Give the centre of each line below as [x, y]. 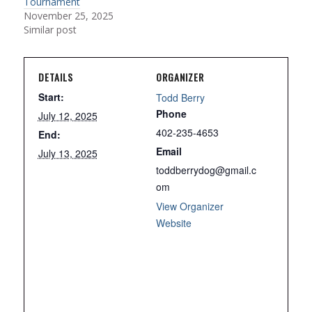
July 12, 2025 [68, 116]
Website [174, 223]
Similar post [50, 30]
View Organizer [190, 206]
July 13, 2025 [68, 154]
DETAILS [55, 77]
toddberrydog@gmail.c [206, 170]
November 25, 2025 [68, 16]
